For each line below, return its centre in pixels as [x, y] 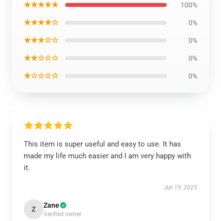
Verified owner [62, 214]
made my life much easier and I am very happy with [107, 156]
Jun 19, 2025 [181, 187]
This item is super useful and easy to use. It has [102, 144]
